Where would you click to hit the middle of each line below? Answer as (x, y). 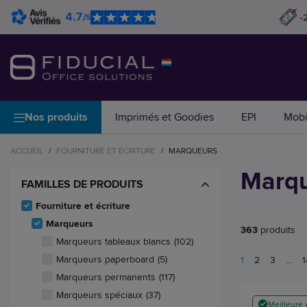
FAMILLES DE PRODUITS (82, 184)
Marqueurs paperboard (105, 259)
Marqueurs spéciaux (99, 295)
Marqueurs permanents (106, 277)
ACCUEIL (27, 151)
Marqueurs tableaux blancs (113, 242)
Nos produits (56, 117)
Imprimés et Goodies (164, 117)
